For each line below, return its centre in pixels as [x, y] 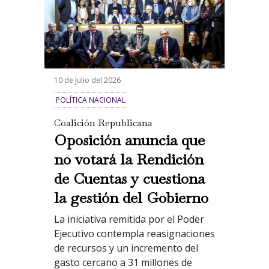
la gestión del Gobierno [131, 198]
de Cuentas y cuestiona [129, 179]
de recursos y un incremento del [126, 248]
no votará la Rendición [128, 159]
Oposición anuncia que [129, 140]
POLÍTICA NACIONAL [90, 100]
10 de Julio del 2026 [87, 80]
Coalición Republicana [103, 123]
